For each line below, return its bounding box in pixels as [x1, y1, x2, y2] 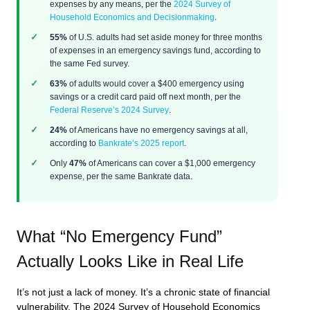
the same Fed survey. [50, 59, 129, 69]
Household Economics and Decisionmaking [50, 12, 215, 22]
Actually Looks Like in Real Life [17, 252, 244, 271]
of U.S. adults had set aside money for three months [67, 33, 262, 42]
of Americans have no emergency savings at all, [67, 125, 248, 135]
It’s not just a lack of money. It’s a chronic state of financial [17, 287, 270, 298]
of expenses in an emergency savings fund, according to [50, 46, 261, 55]
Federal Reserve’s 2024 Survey [50, 105, 169, 115]
